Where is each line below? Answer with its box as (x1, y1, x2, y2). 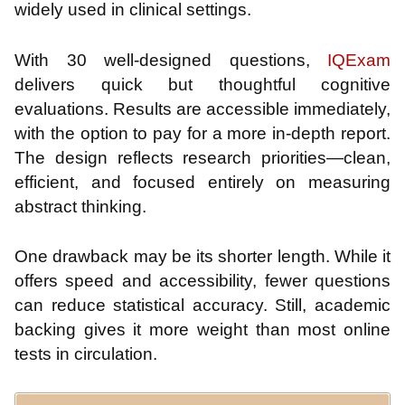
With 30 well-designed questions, (14, 50, 327, 70)
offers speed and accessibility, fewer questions (14, 271, 391, 291)
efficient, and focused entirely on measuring (14, 172, 391, 192)
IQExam (327, 50, 391, 70)
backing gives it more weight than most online (14, 320, 391, 340)
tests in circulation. (14, 344, 157, 364)
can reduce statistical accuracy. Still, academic (14, 296, 391, 316)
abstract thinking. (14, 196, 146, 216)
